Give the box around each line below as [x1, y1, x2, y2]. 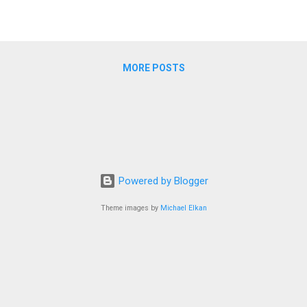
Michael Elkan [160, 204, 207, 212]
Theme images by [100, 204, 160, 212]
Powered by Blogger [115, 175, 208, 188]
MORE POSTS [122, 62, 185, 73]
